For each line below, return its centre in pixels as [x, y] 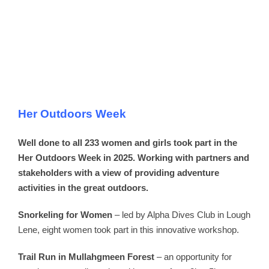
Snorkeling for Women [65, 214]
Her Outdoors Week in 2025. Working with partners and [134, 157]
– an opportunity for [193, 256]
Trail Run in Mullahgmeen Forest [86, 256]
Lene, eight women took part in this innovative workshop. [128, 229]
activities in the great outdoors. [84, 187]
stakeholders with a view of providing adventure [119, 172]
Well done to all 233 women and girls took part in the [128, 142]
